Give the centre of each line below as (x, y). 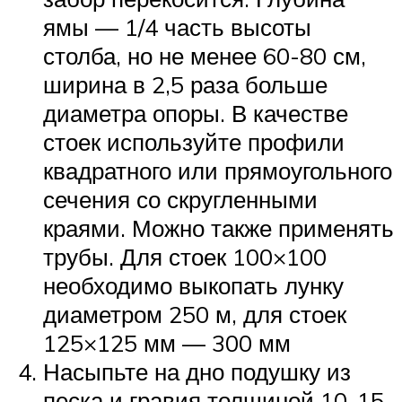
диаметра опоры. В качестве (196, 113)
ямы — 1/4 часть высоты (177, 26)
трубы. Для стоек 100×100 (185, 256)
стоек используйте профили (194, 141)
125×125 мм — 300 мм (167, 342)
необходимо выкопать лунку (193, 285)
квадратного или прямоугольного (218, 170)
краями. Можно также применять (218, 227)
